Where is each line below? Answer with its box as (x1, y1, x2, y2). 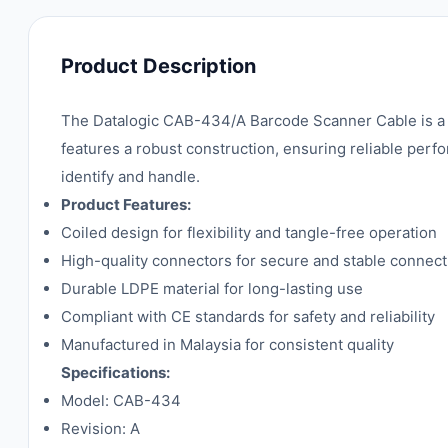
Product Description (61, 54, 256, 78)
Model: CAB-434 (61, 391, 181, 410)
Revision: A (61, 419, 140, 438)
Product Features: (61, 195, 191, 214)
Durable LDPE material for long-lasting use (61, 279, 363, 298)
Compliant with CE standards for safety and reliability (61, 307, 435, 326)
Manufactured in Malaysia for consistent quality (61, 335, 394, 354)
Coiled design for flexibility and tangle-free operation (61, 223, 437, 242)
